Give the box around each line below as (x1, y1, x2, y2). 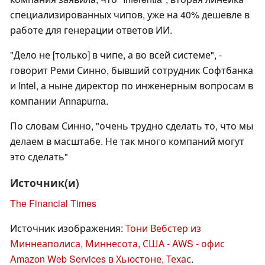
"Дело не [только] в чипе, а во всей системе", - (10, 48, 222, 62)
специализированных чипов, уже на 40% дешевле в (10, 8, 250, 22)
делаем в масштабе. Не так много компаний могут (10, 134, 244, 148)
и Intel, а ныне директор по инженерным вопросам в (10, 79, 253, 93)
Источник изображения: (10, 221, 125, 235)
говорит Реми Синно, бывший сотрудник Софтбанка (10, 63, 253, 77)
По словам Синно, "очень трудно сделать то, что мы (10, 119, 253, 133)
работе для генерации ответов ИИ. (10, 23, 172, 37)
